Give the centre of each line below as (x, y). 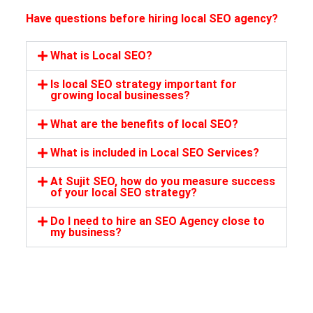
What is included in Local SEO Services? (155, 152)
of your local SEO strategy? (124, 192)
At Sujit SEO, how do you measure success (163, 181)
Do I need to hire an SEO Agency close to (158, 221)
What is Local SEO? (102, 55)
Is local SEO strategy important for (144, 84)
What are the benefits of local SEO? (145, 124)
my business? (86, 232)
